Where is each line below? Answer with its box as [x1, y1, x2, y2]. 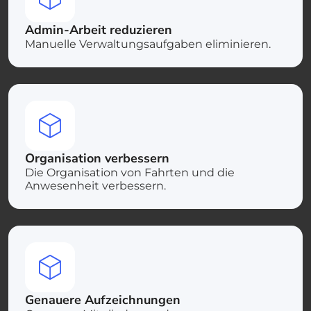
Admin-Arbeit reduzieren [25, 21, 172, 38]
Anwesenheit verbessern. [25, 178, 166, 192]
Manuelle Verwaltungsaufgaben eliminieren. [25, 37, 271, 51]
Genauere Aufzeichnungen [25, 291, 180, 308]
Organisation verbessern [25, 149, 169, 167]
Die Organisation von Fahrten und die [25, 165, 235, 179]
